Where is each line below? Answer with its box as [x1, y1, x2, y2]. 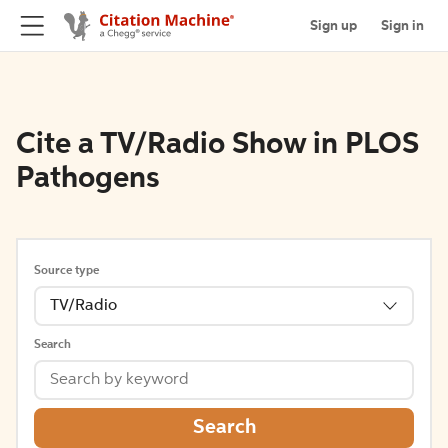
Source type [34, 265, 99, 277]
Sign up [310, 18, 357, 33]
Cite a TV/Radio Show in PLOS [16, 130, 419, 160]
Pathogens [16, 164, 160, 194]
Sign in [381, 18, 424, 33]
